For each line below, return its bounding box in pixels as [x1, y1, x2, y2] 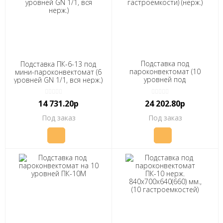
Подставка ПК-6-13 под [20, 59, 97, 69]
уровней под [144, 74, 186, 84]
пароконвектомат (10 [129, 66, 201, 76]
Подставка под [140, 58, 189, 68]
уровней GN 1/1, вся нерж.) [14, 75, 103, 85]
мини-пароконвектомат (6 [15, 67, 102, 77]
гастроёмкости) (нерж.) [127, 82, 203, 92]
